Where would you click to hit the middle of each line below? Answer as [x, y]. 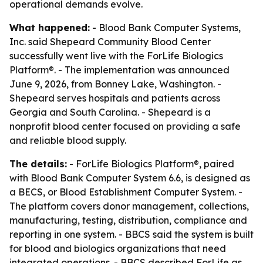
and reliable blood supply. [68, 140]
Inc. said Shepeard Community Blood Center [110, 42]
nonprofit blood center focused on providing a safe [125, 126]
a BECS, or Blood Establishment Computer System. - [126, 192]
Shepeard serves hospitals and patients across [115, 98]
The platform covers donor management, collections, [129, 206]
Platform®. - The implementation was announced [119, 70]
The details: [38, 164]
